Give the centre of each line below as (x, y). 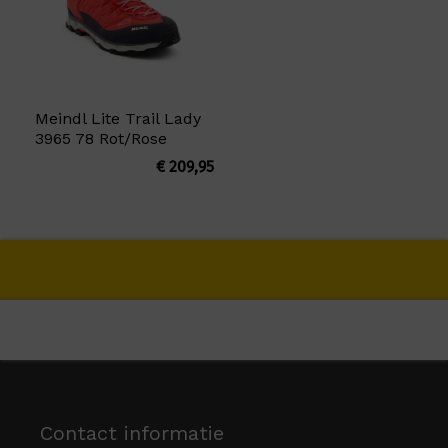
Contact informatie (132, 432)
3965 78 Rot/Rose (101, 138)
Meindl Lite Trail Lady (118, 118)
